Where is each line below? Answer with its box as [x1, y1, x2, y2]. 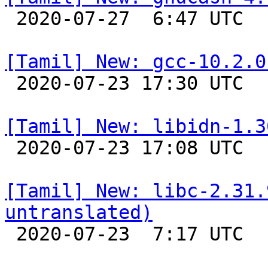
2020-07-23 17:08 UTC [5, 137, 16, 159]
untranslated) [5, 202, 153, 223]
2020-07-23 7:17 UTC [5, 223, 16, 245]
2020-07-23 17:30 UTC [5, 72, 16, 94]
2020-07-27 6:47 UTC [5, 8, 16, 29]
